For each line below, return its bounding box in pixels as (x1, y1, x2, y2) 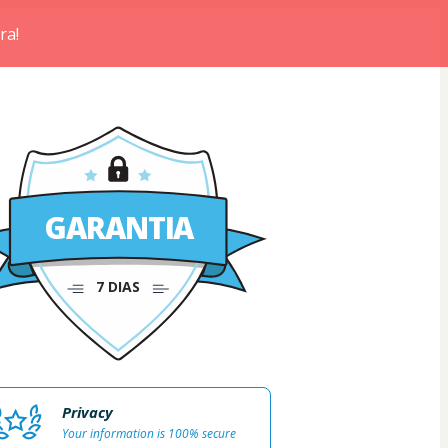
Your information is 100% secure (61, 425, 236, 443)
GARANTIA (45, 207, 196, 248)
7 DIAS (96, 277, 141, 297)
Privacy (61, 402, 113, 423)
